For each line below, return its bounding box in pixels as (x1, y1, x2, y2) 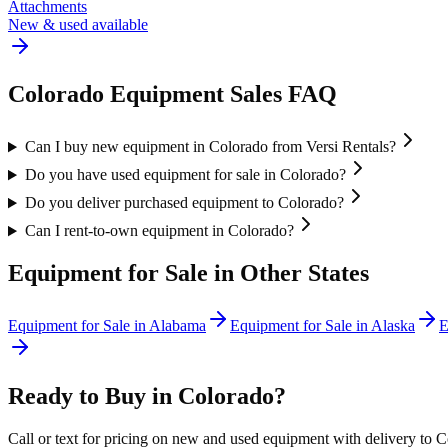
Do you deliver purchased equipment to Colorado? (24, 194, 344, 212)
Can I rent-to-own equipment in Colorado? (24, 222, 294, 240)
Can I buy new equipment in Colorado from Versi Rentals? (24, 138, 396, 156)
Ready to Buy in (8, 383, 178, 410)
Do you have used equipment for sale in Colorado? (24, 166, 346, 184)
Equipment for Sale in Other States (8, 260, 369, 287)
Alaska (371, 317, 415, 335)
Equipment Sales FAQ (104, 81, 337, 108)
